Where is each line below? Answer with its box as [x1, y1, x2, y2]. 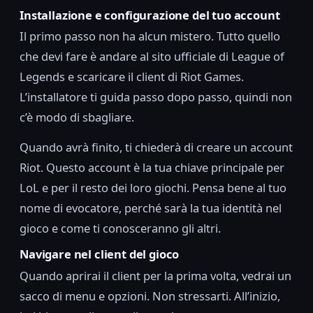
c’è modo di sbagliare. [20, 109, 134, 126]
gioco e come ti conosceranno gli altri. [20, 220, 221, 237]
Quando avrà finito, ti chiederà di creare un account [20, 139, 293, 156]
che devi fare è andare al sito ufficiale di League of [20, 48, 284, 65]
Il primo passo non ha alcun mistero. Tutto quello [20, 28, 280, 45]
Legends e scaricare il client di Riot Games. [20, 68, 244, 85]
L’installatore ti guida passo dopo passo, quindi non [20, 89, 292, 105]
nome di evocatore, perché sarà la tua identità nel [20, 200, 282, 217]
